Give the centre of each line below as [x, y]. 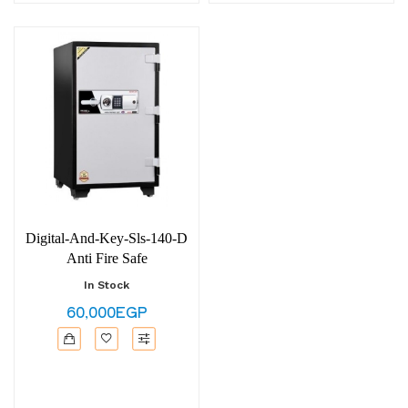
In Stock [107, 285]
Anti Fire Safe [107, 258]
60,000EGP [107, 311]
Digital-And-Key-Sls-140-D [107, 238]
